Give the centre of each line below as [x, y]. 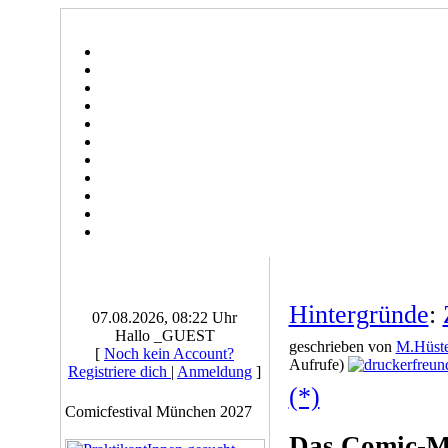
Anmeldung [214, 371]
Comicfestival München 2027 [158, 411]
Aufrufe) [318, 364]
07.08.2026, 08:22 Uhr [164, 317]
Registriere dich [119, 371]
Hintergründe [358, 314]
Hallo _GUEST [164, 335]
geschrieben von [342, 346]
